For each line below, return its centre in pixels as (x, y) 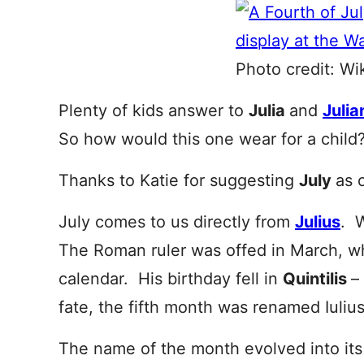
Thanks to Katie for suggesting (179, 180)
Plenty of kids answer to (154, 110)
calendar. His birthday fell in (171, 279)
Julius (318, 222)
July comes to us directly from (177, 222)
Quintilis (317, 279)
